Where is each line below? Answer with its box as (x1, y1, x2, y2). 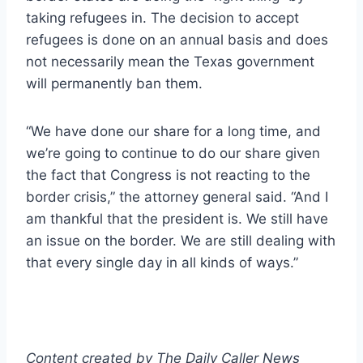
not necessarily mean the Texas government (26, 53, 314, 70)
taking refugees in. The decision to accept (26, 10, 299, 27)
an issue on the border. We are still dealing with (26, 233, 335, 250)
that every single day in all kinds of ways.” (26, 254, 298, 271)
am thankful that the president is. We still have (26, 211, 328, 228)
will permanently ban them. (26, 75, 203, 92)
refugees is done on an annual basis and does (26, 32, 328, 49)
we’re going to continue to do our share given (26, 145, 320, 162)
